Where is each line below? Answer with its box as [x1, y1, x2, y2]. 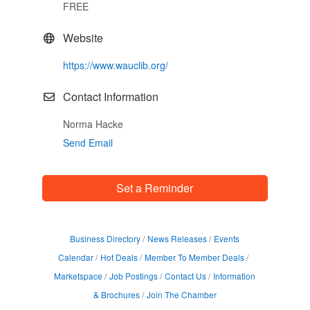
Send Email [62, 136, 113, 149]
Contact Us [165, 270, 207, 282]
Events [214, 232, 240, 244]
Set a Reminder [116, 180, 194, 196]
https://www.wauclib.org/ [62, 58, 168, 72]
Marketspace [54, 270, 103, 282]
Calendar [58, 251, 94, 263]
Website [62, 30, 103, 46]
